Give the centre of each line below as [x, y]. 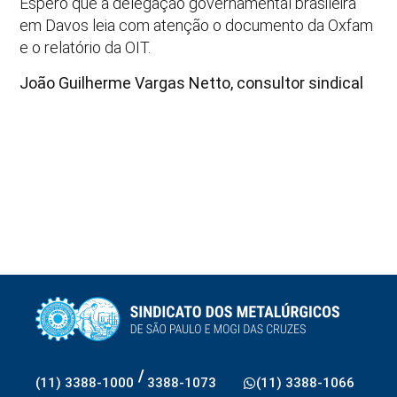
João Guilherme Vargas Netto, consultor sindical [192, 82]
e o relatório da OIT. [86, 48]
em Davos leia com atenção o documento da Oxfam [197, 26]
